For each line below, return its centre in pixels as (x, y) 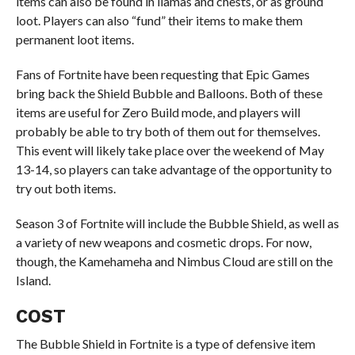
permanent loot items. (74, 39)
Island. (33, 280)
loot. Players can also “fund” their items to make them (159, 20)
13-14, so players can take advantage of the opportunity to (174, 169)
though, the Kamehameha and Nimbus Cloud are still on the (174, 261)
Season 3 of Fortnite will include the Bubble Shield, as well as (177, 223)
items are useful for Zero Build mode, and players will (158, 112)
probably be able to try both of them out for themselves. (168, 131)
